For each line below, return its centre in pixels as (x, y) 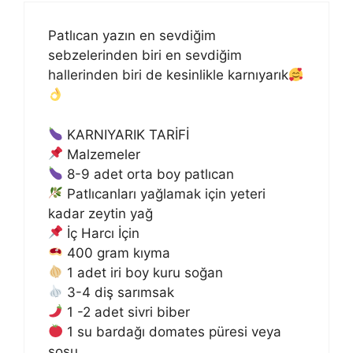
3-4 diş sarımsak (119, 292)
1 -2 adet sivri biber (127, 312)
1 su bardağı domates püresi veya (173, 331)
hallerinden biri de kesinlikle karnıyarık (168, 75)
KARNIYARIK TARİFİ (126, 134)
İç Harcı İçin (102, 233)
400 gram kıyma (117, 253)
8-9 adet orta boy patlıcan (149, 174)
